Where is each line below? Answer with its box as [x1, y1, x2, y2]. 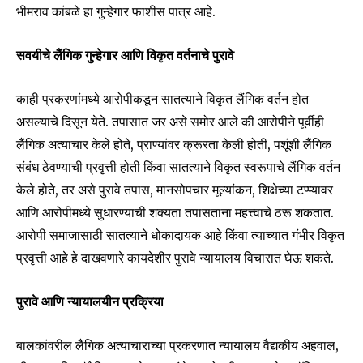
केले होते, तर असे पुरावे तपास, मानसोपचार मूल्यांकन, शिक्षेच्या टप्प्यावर [16, 181, 333, 198]
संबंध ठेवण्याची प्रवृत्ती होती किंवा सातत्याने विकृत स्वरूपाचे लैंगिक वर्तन [16, 158, 340, 175]
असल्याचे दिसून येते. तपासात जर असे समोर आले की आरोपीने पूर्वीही [16, 113, 324, 130]
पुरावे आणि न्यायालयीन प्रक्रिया [16, 293, 164, 310]
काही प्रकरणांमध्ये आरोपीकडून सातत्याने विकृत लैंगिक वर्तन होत [16, 90, 309, 107]
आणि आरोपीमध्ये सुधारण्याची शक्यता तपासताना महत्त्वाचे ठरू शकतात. [16, 203, 334, 220]
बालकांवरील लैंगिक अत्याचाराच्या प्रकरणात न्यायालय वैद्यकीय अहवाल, [16, 336, 339, 353]
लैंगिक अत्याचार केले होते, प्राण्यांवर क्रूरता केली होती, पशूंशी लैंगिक [16, 135, 331, 152]
